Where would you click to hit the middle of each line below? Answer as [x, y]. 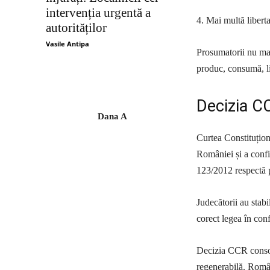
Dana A [112, 116]
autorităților [76, 27]
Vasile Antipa [67, 43]
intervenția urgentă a [98, 12]
